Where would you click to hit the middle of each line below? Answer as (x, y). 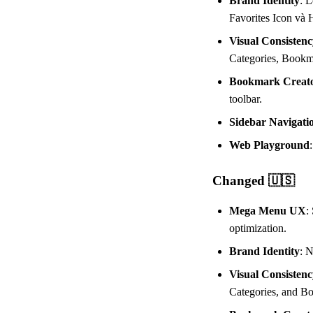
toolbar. (246, 99)
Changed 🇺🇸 (254, 180)
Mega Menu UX (268, 210)
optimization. (258, 228)
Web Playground (269, 145)
